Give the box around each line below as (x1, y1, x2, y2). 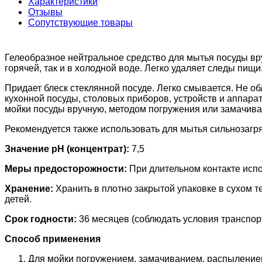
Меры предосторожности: (5, 164, 127, 174)
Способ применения (5, 234, 101, 244)
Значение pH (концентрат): (5, 144, 132, 154)
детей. (5, 194, 32, 205)
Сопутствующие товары (28, 18, 133, 28)
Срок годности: (5, 214, 77, 225)
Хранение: (5, 184, 53, 194)
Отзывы (28, 7, 63, 18)
